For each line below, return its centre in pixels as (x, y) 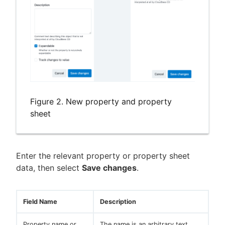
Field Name (40, 202)
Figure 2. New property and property (101, 102)
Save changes (109, 168)
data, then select (49, 168)
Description (118, 202)
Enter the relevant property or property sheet (103, 156)
